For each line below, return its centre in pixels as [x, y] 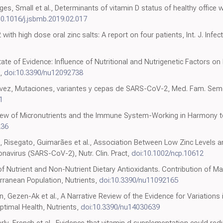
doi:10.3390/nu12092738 [44, 73]
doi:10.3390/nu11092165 [139, 180]
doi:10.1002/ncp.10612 [167, 154]
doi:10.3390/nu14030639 [120, 207]
